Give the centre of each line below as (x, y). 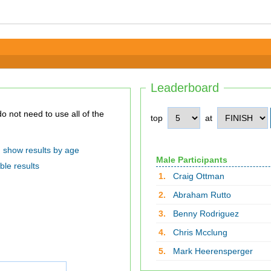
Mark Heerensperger (213, 251)
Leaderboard (185, 88)
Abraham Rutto (202, 195)
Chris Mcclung (200, 232)
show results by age (41, 150)
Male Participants (191, 160)
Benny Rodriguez (206, 214)
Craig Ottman (198, 176)
